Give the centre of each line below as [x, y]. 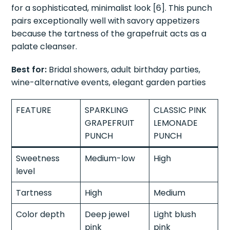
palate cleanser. [44, 46]
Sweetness [38, 158]
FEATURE [34, 110]
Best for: [29, 69]
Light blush [175, 214]
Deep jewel [107, 214]
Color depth [41, 214]
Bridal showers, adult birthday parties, [124, 69]
